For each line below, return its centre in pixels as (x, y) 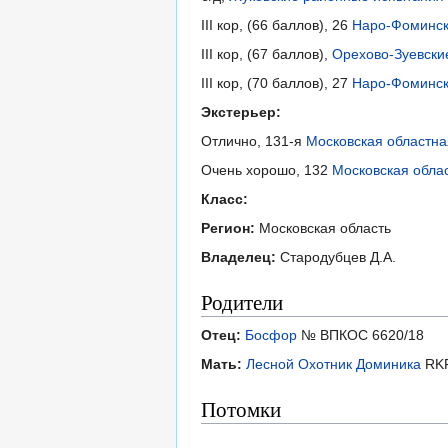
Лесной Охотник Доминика (333, 364)
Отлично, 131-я (253, 141)
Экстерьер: (241, 112)
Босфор (271, 335)
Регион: (228, 228)
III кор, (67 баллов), (266, 54)
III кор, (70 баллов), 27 (276, 83)
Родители (242, 302)
